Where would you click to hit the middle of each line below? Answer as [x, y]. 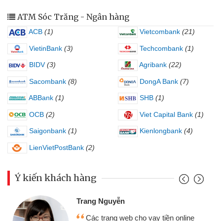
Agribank [152, 65]
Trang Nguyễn [101, 201]
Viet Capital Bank [165, 114]
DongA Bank [158, 81]
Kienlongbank [160, 131]
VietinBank [45, 48]
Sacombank [47, 81]
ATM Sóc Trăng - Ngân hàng [73, 17]
